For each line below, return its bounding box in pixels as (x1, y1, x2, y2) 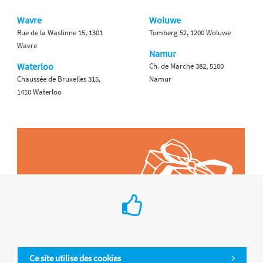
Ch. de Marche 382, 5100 (149, 60, 224, 71)
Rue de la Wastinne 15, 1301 (17, 27, 103, 38)
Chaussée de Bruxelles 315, (17, 73, 100, 84)
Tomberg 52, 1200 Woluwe (149, 27, 231, 38)
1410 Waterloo (17, 86, 62, 97)
